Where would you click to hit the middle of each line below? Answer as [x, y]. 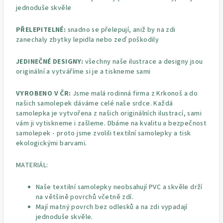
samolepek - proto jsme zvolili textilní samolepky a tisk [104, 133]
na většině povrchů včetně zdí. [85, 197]
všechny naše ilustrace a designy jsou [143, 61]
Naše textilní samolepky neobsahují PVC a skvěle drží [119, 187]
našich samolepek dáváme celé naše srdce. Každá [95, 103]
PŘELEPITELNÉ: [41, 30]
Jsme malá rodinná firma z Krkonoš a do [134, 93]
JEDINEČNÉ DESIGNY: [50, 61]
